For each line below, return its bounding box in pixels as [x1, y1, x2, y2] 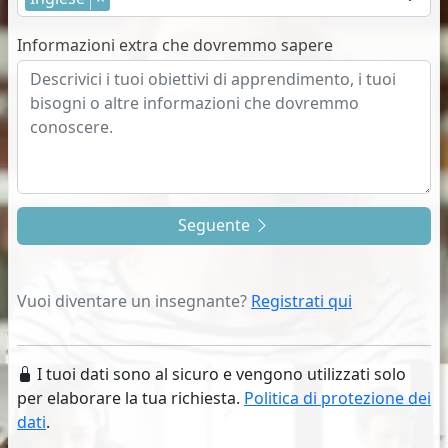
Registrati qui [251, 289, 352, 312]
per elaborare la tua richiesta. [17, 386, 244, 409]
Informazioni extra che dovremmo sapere [17, 33, 333, 56]
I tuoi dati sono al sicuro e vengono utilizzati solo [33, 362, 406, 385]
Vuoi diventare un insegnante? [17, 289, 251, 312]
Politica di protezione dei [244, 386, 431, 409]
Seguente [178, 213, 254, 236]
